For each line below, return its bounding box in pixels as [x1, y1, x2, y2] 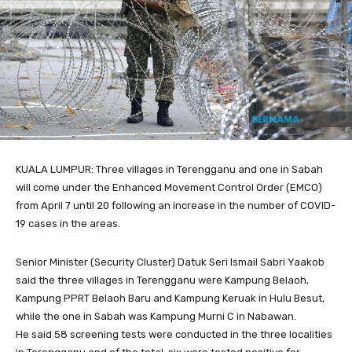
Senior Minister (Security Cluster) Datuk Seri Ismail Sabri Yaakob [16, 256, 324, 269]
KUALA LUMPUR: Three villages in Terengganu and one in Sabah [16, 163, 323, 176]
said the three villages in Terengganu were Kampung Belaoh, [16, 274, 309, 287]
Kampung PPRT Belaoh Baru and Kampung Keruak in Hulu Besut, [16, 292, 324, 305]
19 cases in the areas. [16, 218, 120, 230]
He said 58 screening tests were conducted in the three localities [16, 328, 332, 341]
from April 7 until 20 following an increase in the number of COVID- [16, 200, 335, 212]
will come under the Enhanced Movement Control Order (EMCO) [16, 181, 322, 194]
